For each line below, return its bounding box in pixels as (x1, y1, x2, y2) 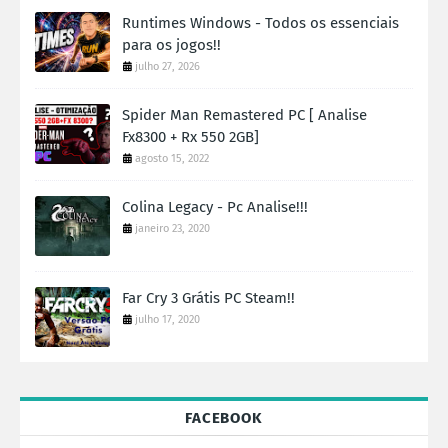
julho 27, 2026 (135, 60, 200, 73)
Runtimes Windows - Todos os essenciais (122, 14, 399, 32)
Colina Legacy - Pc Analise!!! (122, 198, 308, 216)
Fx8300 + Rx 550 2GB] (122, 128, 259, 146)
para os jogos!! (122, 36, 221, 54)
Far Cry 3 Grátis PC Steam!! (122, 289, 295, 307)
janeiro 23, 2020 (135, 222, 210, 235)
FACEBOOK (185, 409, 263, 427)
